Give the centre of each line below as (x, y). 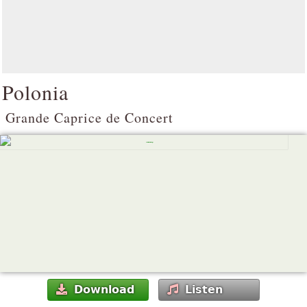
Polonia (35, 92)
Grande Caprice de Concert (89, 118)
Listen (204, 290)
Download (104, 290)
